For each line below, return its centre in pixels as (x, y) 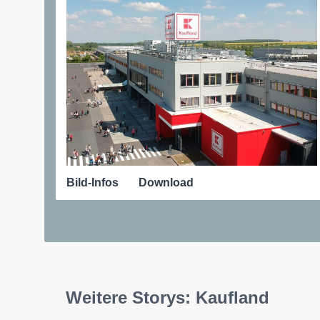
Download (166, 182)
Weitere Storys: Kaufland (167, 297)
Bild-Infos (92, 182)
